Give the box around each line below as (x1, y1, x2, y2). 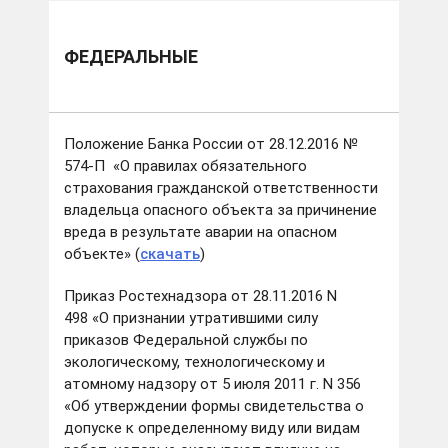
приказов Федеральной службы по (64, 331, 308, 350)
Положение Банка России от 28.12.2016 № (64, 135, 358, 154)
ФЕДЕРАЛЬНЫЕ (64, 46, 198, 68)
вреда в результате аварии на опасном (64, 223, 337, 242)
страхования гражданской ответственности (64, 179, 378, 198)
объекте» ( (64, 245, 140, 264)
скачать (140, 245, 200, 264)
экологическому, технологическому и (64, 353, 325, 372)
